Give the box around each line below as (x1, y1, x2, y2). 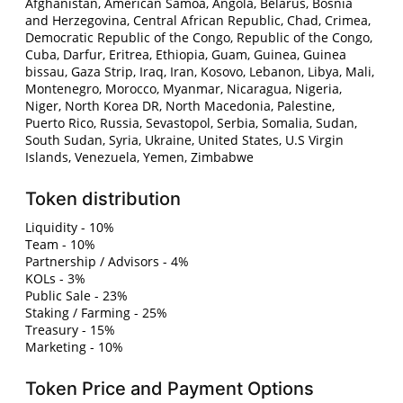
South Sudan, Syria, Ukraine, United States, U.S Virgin (25, 131, 345, 149)
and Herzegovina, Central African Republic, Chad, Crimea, (25, 12, 372, 30)
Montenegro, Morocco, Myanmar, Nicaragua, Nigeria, (25, 80, 343, 98)
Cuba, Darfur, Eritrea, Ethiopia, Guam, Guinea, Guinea (25, 46, 347, 64)
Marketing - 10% (25, 338, 124, 356)
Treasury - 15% (25, 321, 116, 339)
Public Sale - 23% (25, 287, 129, 305)
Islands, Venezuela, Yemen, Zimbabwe (25, 148, 255, 166)
